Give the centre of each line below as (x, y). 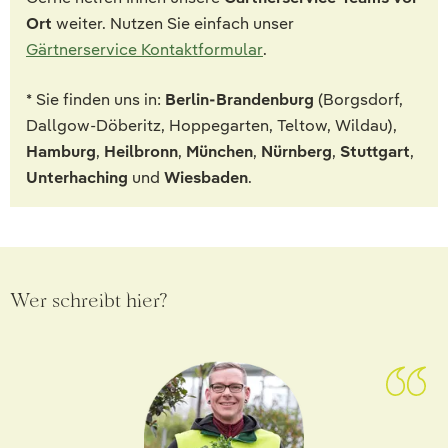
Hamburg (61, 151)
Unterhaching (77, 177)
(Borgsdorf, (358, 99)
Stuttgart (375, 151)
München (219, 151)
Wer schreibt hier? (89, 299)
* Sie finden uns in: (95, 99)
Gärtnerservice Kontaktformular (144, 49)
